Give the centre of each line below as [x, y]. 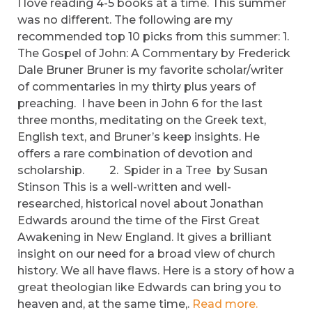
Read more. [225, 304]
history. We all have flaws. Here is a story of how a [156, 271]
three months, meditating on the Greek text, [142, 120]
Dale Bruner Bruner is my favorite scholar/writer [150, 70]
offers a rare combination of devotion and [135, 154]
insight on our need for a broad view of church [146, 254]
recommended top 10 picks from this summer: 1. [153, 37]
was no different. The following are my [125, 20]
